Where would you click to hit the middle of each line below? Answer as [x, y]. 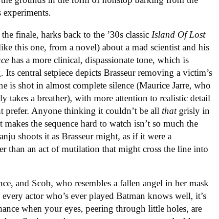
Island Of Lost [179, 34]
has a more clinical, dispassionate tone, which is [100, 60]
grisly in [195, 110]
